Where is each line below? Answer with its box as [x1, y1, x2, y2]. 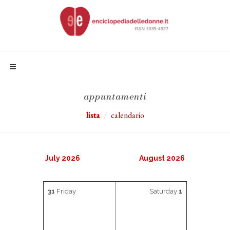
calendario [110, 110, 144, 121]
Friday [55, 187, 76, 195]
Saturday [149, 187, 179, 195]
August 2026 [139, 154, 185, 162]
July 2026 [45, 154, 80, 162]
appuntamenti [83, 91, 147, 103]
